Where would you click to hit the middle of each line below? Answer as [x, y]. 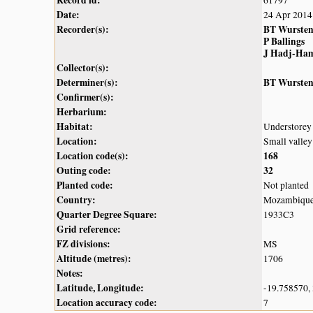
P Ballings [284, 42]
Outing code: [84, 171]
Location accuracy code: [107, 303]
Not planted [286, 185]
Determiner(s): [87, 83]
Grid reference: [89, 230]
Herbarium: [82, 112]
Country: [76, 200]
